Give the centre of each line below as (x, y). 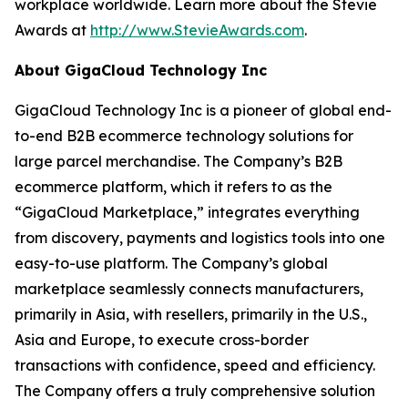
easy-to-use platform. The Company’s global (171, 263)
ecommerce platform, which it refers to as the (173, 187)
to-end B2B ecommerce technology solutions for (184, 136)
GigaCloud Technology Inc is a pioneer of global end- (203, 110)
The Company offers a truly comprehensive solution (195, 391)
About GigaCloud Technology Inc (141, 70)
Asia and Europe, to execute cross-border (162, 340)
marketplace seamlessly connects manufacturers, (189, 289)
